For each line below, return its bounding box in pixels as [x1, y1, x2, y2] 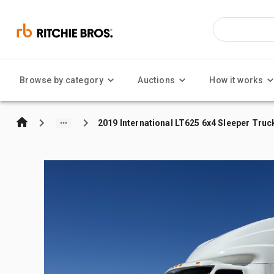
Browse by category [20, 75, 104, 85]
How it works [209, 75, 264, 85]
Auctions [138, 75, 176, 85]
